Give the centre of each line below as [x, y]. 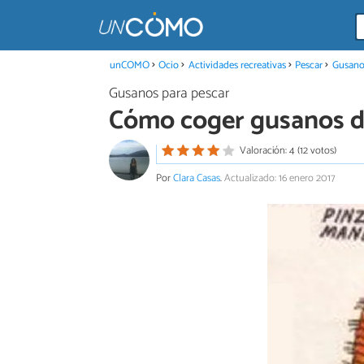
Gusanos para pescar [169, 93]
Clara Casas [197, 178]
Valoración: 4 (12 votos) [288, 150]
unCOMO [129, 65]
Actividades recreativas [237, 65]
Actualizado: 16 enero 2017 [279, 178]
